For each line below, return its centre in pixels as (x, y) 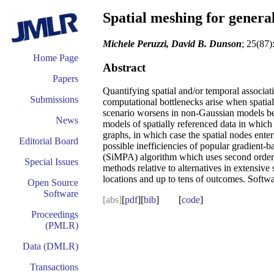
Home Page (56, 58)
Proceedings (55, 214)
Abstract (124, 67)
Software (61, 194)
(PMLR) (62, 225)
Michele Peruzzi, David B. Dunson (172, 43)
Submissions (54, 99)
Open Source (53, 183)
